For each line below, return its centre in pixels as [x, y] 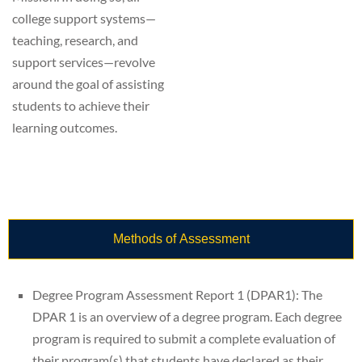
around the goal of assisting [88, 84]
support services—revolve [84, 62]
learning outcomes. [65, 128]
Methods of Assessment [181, 239]
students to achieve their [81, 106]
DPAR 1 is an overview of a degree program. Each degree [187, 317]
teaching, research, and [75, 40]
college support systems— [84, 19]
